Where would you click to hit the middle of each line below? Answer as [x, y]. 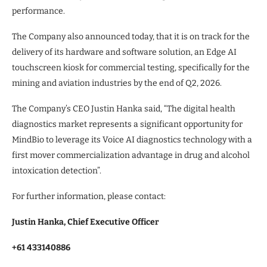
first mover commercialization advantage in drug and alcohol [131, 155]
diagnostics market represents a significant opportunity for [127, 124]
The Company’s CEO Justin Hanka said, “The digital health [124, 108]
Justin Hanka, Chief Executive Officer [86, 222]
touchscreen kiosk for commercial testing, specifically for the [131, 67]
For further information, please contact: [89, 196]
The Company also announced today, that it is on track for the [131, 36]
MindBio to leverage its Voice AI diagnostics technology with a [132, 139]
